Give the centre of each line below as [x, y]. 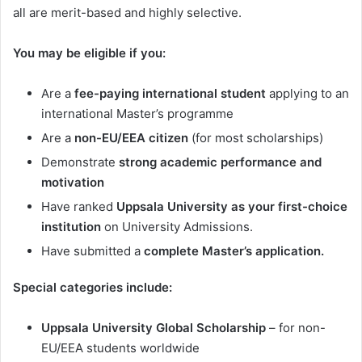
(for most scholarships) [256, 138]
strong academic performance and [220, 162]
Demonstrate [80, 162]
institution [71, 227]
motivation [73, 183]
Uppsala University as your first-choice [232, 207]
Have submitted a [93, 251]
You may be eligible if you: [89, 53]
